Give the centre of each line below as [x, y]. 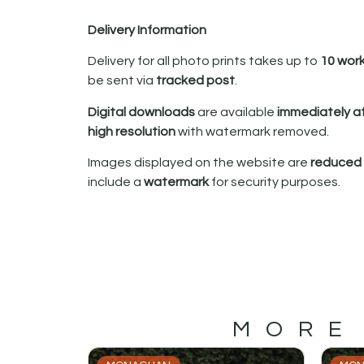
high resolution [132, 131]
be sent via [121, 81]
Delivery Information [147, 30]
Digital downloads [141, 112]
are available [236, 112]
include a [115, 182]
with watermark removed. [253, 131]
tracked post [195, 81]
